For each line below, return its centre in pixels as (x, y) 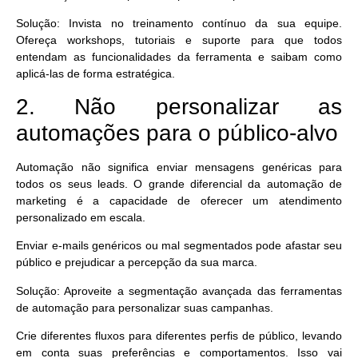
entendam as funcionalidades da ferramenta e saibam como (179, 56)
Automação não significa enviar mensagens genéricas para (179, 167)
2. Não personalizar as (179, 106)
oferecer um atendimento (267, 200)
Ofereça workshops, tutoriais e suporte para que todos (179, 40)
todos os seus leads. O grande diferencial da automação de (179, 183)
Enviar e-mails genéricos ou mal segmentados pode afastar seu (179, 246)
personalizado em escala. (82, 217)
